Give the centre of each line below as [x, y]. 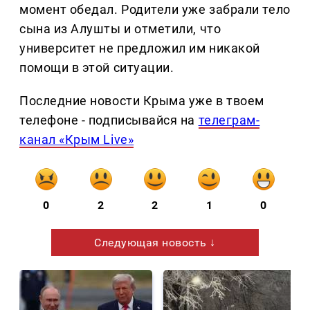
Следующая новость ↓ [155, 243]
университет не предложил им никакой [140, 48]
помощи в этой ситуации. [97, 68]
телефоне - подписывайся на [109, 120]
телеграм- [229, 120]
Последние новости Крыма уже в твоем [142, 101]
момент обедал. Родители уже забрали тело [155, 10]
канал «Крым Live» [77, 140]
